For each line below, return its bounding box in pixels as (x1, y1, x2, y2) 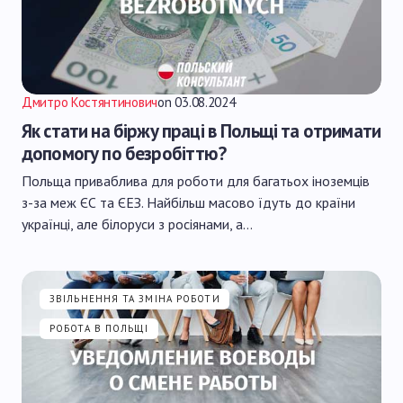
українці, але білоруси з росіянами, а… (22, 215, 253, 233)
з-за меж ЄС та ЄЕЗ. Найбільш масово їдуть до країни (22, 193, 355, 211)
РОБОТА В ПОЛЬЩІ (49, 322, 149, 335)
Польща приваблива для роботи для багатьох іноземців (22, 172, 370, 190)
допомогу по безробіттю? (22, 141, 226, 166)
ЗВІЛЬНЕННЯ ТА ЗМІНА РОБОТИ (49, 292, 220, 305)
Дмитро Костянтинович (22, 94, 157, 111)
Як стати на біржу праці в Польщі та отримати (22, 119, 381, 143)
